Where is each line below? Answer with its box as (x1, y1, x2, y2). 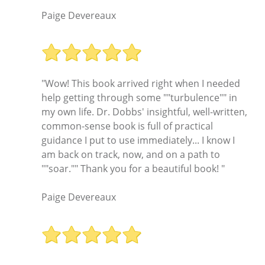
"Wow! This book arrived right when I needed (41, 77, 240, 91)
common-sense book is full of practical (41, 119, 213, 133)
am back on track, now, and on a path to (41, 148, 220, 161)
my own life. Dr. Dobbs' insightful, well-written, (41, 105, 247, 119)
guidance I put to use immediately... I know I (41, 134, 235, 147)
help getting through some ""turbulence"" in (41, 91, 237, 105)
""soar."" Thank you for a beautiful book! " (41, 162, 225, 176)
